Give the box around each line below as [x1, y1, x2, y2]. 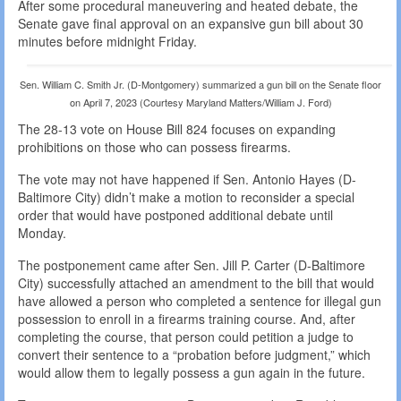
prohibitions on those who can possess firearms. [18, 138, 291, 157]
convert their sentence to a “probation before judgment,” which [18, 346, 371, 364]
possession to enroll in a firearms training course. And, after [18, 310, 355, 328]
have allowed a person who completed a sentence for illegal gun [18, 292, 381, 311]
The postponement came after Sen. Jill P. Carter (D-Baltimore [18, 256, 365, 275]
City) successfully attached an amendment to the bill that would [18, 274, 374, 293]
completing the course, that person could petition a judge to [18, 328, 354, 346]
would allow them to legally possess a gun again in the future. [18, 363, 365, 382]
